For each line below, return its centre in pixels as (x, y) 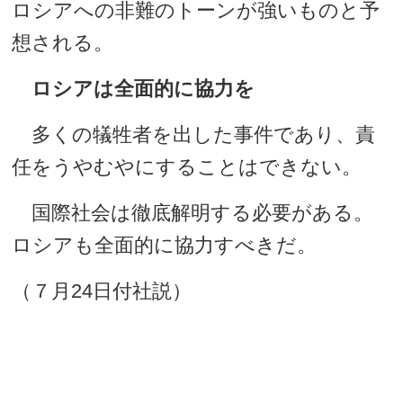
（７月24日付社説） (102, 291)
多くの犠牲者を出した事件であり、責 (194, 134)
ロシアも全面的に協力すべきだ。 (165, 245)
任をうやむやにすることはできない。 (187, 167)
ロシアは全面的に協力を (143, 89)
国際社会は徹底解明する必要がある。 (193, 213)
